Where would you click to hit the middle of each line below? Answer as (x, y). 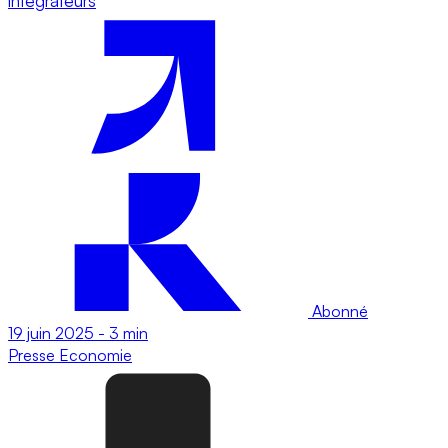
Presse (33, 354)
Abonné (338, 310)
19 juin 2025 (51, 332)
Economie (95, 354)
